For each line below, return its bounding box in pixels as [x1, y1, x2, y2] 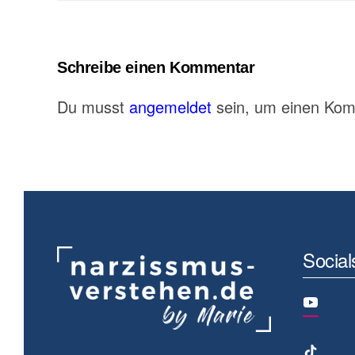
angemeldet [129, 95, 212, 118]
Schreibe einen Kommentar [57, 59, 255, 76]
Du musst [57, 95, 129, 118]
